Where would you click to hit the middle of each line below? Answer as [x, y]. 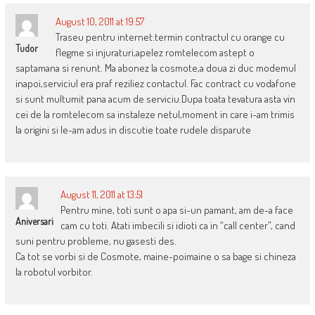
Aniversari [34, 221]
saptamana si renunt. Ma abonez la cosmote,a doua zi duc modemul [155, 67]
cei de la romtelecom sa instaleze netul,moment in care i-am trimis [155, 114]
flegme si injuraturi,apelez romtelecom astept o [155, 52]
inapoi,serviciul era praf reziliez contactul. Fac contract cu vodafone [155, 83]
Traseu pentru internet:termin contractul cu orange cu [170, 37]
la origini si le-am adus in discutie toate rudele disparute [133, 129]
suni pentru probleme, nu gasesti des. [96, 240]
